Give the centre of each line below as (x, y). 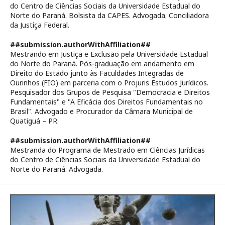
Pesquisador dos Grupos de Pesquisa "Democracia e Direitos (110, 92)
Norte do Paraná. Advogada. (57, 169)
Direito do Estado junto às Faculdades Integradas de (97, 73)
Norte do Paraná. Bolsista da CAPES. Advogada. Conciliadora (109, 15)
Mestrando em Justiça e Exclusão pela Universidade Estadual (109, 54)
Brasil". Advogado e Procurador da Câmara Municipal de (101, 111)
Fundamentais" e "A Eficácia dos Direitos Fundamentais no (106, 102)
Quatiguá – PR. (34, 121)
